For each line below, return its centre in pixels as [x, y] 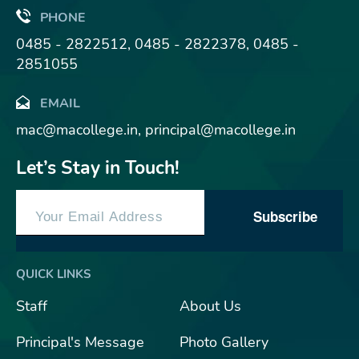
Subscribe [285, 216]
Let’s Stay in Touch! [98, 168]
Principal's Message [80, 342]
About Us [210, 306]
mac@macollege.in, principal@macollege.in [156, 130]
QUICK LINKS [53, 274]
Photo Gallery [224, 342]
